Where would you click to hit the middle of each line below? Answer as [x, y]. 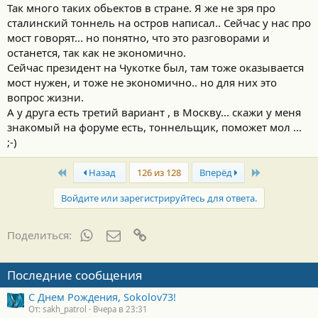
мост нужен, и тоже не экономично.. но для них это [142, 82]
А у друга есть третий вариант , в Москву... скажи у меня [154, 112]
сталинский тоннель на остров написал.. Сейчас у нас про [159, 22]
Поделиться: [39, 235]
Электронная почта [170, 233]
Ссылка [165, 233]
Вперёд [216, 172]
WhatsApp [118, 233]
